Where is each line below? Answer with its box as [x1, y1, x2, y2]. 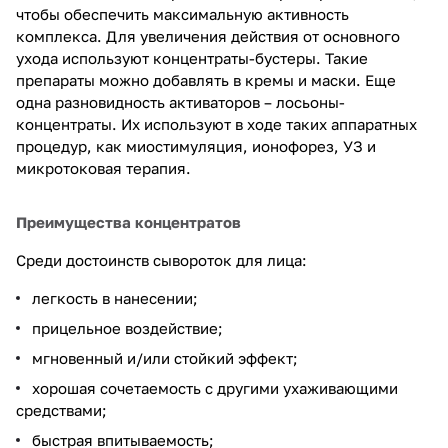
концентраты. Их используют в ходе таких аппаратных [16, 114, 417, 133]
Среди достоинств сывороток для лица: [16, 250, 307, 269]
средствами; [16, 400, 107, 419]
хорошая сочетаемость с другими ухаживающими [32, 378, 398, 397]
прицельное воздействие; [32, 318, 223, 337]
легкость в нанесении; [32, 288, 198, 307]
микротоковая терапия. [16, 158, 199, 177]
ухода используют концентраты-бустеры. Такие [16, 48, 368, 67]
